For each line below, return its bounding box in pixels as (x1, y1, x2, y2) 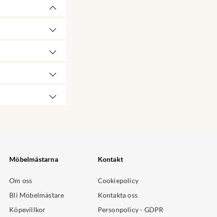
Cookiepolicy (97, 176, 139, 185)
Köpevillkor (9, 205, 46, 214)
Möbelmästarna (9, 155, 58, 164)
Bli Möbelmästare (9, 191, 64, 200)
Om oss (9, 176, 32, 185)
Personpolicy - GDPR (97, 205, 164, 214)
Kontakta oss (97, 191, 138, 200)
